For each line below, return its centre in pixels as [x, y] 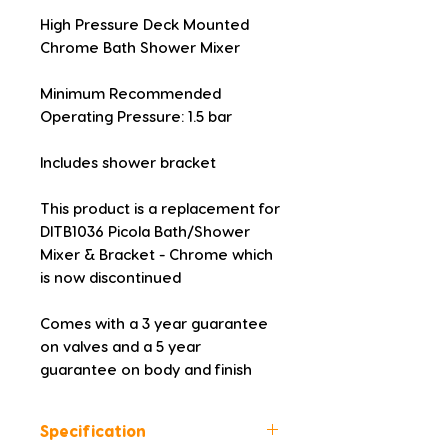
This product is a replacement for [160, 208]
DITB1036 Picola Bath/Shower [145, 231]
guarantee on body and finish [146, 369]
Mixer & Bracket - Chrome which [156, 254]
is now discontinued [110, 277]
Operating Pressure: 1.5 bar [136, 116]
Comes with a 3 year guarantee [154, 323]
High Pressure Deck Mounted [144, 24]
